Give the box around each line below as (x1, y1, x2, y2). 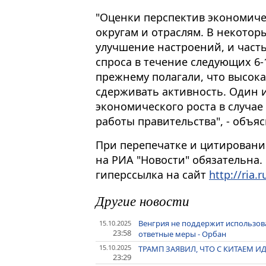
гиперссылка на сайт (96, 167, 209, 182)
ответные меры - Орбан (138, 228, 227, 239)
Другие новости (96, 191, 189, 210)
